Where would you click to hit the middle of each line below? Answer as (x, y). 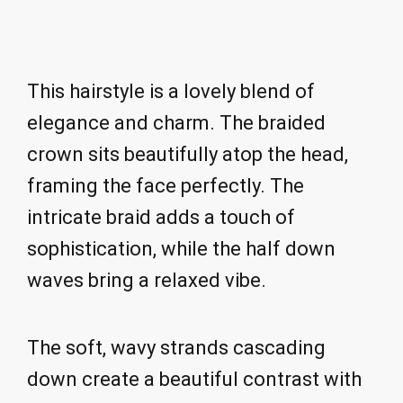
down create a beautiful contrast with (194, 379)
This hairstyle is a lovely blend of (171, 92)
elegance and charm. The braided (176, 123)
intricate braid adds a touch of (161, 218)
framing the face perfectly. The (166, 186)
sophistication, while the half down (181, 249)
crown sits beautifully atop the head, (188, 155)
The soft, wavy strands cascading (176, 347)
